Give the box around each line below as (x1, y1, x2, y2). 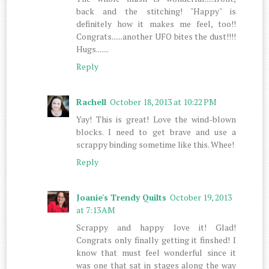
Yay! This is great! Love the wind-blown (76, 113, 236, 125)
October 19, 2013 (170, 191, 232, 203)
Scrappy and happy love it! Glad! (76, 221, 236, 233)
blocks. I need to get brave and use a (76, 125, 236, 138)
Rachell (76, 95, 107, 107)
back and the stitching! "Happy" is (76, 5, 236, 17)
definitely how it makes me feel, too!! (76, 17, 236, 29)
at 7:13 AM (76, 204, 116, 216)
